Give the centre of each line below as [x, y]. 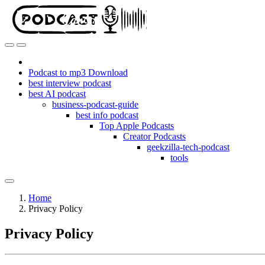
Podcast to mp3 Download [78, 72]
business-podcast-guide [95, 104]
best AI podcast [57, 94]
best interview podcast [70, 83]
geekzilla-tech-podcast [188, 147]
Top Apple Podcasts [137, 126]
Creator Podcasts [154, 136]
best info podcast [107, 115]
